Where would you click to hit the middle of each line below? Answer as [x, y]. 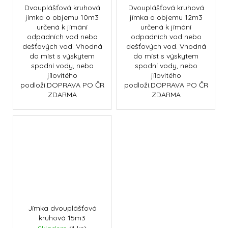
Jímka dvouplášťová [62, 208]
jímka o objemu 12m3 [166, 18]
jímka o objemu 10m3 [62, 18]
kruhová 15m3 [62, 218]
